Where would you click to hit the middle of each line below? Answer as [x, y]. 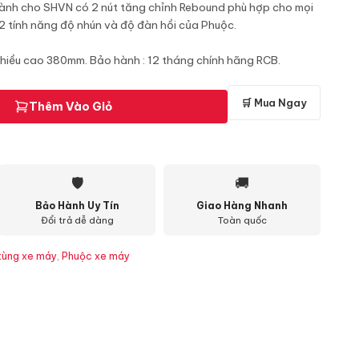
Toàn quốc [242, 220]
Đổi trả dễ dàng [77, 220]
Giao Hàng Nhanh [242, 206]
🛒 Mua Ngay [274, 103]
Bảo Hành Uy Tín [77, 206]
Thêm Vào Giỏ [70, 107]
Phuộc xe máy [96, 256]
